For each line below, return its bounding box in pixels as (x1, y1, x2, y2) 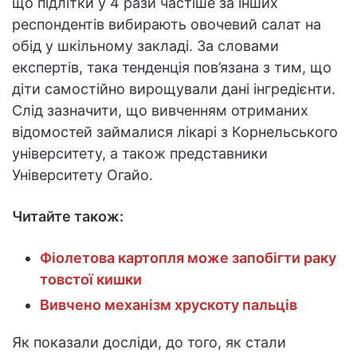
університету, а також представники (12, 144, 268, 162)
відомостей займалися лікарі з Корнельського (12, 123, 338, 140)
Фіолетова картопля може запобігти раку (40, 249, 336, 266)
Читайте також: (12, 207, 127, 225)
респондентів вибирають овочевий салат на (12, 15, 321, 33)
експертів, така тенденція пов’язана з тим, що (12, 58, 331, 76)
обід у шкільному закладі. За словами (12, 37, 279, 54)
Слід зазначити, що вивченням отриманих (12, 101, 308, 119)
